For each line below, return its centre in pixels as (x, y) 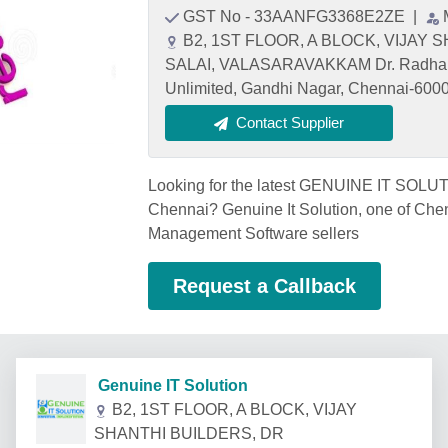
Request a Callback (264, 286)
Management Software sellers (253, 233)
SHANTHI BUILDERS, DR (189, 433)
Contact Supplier (290, 122)
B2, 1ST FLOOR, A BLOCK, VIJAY (234, 409)
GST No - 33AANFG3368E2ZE (296, 16)
